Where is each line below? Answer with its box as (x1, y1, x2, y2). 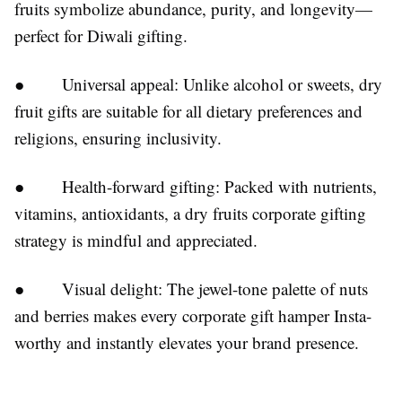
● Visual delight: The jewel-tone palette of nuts (14, 277, 368, 300)
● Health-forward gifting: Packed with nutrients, (14, 175, 377, 197)
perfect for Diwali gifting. (14, 24, 188, 47)
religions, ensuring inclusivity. (14, 127, 222, 149)
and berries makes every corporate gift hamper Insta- (14, 304, 371, 327)
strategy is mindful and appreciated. (14, 229, 258, 251)
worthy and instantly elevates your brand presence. (14, 331, 359, 354)
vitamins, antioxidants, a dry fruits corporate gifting (14, 202, 366, 224)
